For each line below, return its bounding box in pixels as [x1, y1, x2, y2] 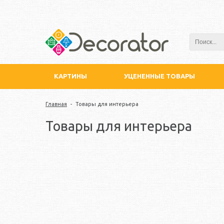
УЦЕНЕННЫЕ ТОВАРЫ [123, 72, 195, 79]
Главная [45, 100, 67, 107]
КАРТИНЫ [54, 72, 87, 79]
